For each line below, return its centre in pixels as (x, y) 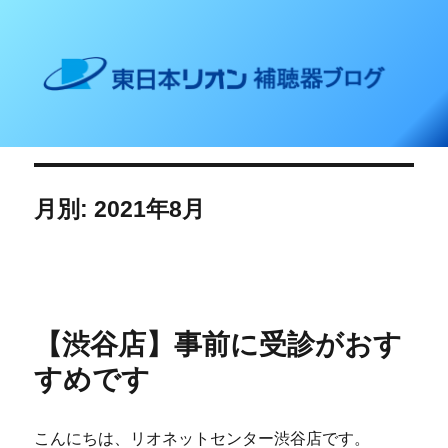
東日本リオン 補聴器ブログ (178, 56)
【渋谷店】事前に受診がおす (218, 345)
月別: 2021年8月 (120, 209)
